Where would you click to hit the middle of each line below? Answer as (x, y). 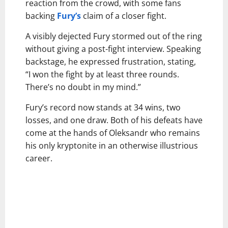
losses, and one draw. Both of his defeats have (114, 120)
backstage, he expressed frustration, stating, (111, 61)
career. (39, 158)
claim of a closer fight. (124, 16)
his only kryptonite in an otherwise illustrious (112, 145)
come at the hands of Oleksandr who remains (113, 133)
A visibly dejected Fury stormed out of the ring (114, 36)
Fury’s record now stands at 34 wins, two (103, 107)
